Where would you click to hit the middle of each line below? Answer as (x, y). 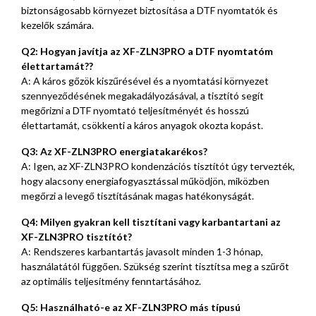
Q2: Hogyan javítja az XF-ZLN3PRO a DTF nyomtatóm (147, 51)
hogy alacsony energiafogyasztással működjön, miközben (145, 181)
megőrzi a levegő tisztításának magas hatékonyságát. (138, 195)
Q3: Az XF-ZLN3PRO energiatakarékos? (114, 151)
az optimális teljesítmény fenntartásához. (111, 281)
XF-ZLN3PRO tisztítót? (77, 236)
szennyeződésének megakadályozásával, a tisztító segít (142, 95)
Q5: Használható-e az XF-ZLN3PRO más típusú (131, 307)
